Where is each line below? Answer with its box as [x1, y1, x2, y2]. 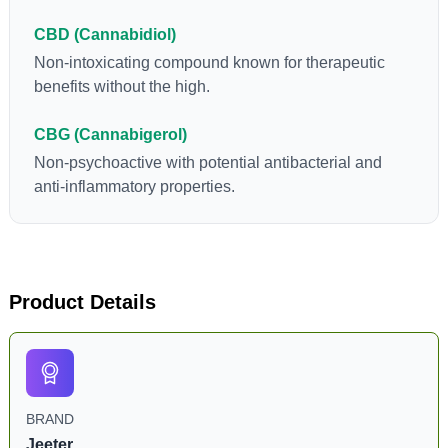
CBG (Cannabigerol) [33, 126, 187, 143]
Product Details [8, 291, 156, 313]
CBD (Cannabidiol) [33, 26, 176, 43]
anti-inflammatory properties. [33, 178, 235, 195]
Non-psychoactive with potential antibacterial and [33, 154, 382, 171]
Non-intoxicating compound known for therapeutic [33, 54, 385, 71]
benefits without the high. [33, 78, 210, 95]
